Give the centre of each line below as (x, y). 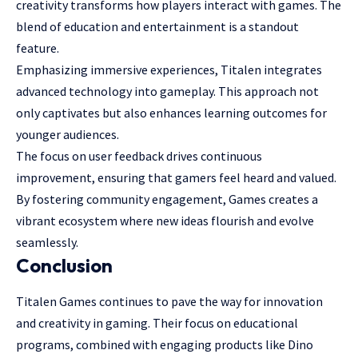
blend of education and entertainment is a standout (157, 26)
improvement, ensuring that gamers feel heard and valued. (176, 177)
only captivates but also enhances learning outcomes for (171, 112)
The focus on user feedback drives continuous (139, 155)
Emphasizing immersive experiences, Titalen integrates (169, 69)
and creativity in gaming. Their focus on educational (157, 322)
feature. (38, 48)
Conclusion (64, 265)
